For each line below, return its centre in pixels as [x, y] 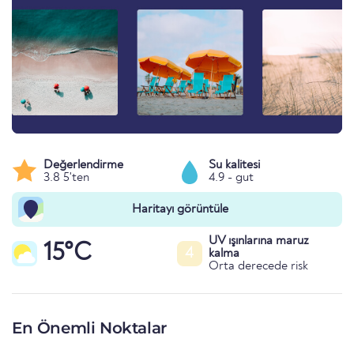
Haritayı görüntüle [180, 210]
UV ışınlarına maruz [258, 241]
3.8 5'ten [66, 178]
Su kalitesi [234, 166]
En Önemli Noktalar [89, 328]
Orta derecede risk [258, 267]
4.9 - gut [231, 178]
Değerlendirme [83, 166]
